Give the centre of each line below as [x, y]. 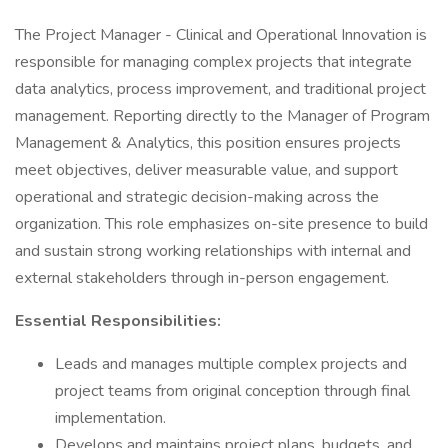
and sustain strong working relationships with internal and [213, 251]
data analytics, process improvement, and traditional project [220, 89]
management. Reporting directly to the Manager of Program [222, 116]
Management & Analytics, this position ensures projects [208, 143]
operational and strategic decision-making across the [197, 197]
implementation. [110, 418]
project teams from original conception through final [232, 391]
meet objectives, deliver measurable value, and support [206, 170]
